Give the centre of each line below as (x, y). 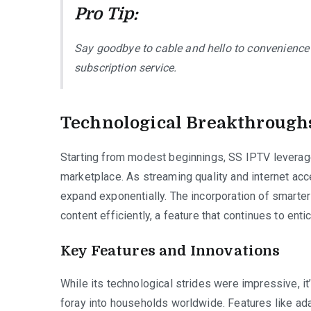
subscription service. (126, 67)
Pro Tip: (107, 14)
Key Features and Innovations (170, 251)
